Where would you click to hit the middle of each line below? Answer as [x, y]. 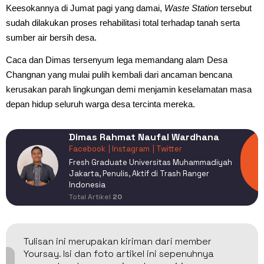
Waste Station [191, 8]
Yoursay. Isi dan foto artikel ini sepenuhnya [119, 253]
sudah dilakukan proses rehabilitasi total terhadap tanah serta [123, 22]
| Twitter [167, 149]
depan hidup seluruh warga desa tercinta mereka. [100, 104]
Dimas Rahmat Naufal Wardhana [144, 137]
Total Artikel [91, 197]
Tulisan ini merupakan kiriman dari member [118, 241]
